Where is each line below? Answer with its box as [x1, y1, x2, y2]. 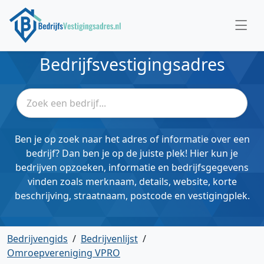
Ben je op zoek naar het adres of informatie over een [14, 133, 250, 146]
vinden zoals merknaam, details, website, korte [27, 175, 237, 188]
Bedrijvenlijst [81, 232, 138, 245]
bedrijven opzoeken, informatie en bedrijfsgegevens [15, 161, 249, 174]
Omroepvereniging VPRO [7, 246, 120, 259]
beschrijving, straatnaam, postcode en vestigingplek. [14, 189, 250, 202]
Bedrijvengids [7, 232, 68, 245]
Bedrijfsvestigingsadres [39, 52, 225, 75]
